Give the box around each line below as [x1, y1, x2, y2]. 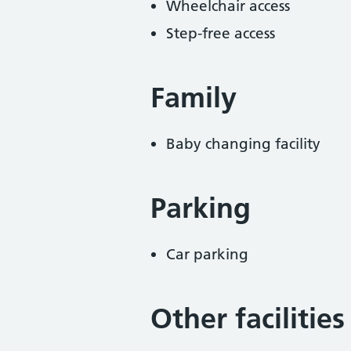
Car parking [166, 245, 248, 263]
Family [150, 81, 237, 114]
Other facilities [150, 302, 345, 335]
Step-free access [166, 24, 275, 42]
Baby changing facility [166, 135, 320, 153]
